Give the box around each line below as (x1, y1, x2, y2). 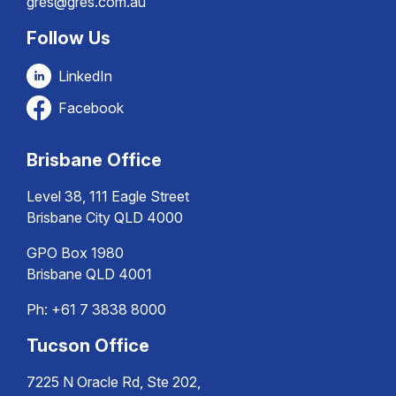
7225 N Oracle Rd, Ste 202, (27, 373, 201, 391)
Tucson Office (27, 335, 149, 356)
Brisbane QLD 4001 (27, 265, 152, 283)
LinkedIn (58, 67, 112, 85)
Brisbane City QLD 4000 (27, 209, 183, 226)
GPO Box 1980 (27, 244, 124, 262)
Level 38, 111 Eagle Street (27, 187, 189, 205)
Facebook (58, 99, 124, 117)
